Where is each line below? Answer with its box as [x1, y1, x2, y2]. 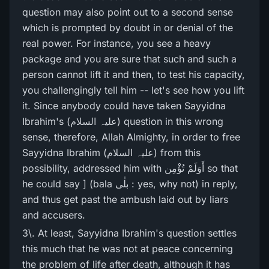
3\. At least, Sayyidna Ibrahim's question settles [22, 227, 237, 239]
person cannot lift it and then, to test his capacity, [22, 68, 245, 80]
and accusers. [22, 209, 85, 221]
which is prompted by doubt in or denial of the [22, 22, 233, 34]
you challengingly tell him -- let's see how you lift [22, 84, 244, 96]
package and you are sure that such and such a [22, 53, 237, 65]
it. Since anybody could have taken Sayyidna [22, 100, 226, 112]
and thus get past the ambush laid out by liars [22, 193, 228, 205]
